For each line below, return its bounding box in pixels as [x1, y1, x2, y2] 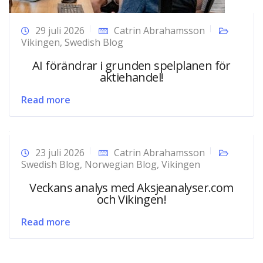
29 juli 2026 [35, 23, 85, 37]
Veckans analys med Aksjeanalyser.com [29, 179, 234, 195]
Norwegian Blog [85, 157, 157, 171]
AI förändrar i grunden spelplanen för [32, 57, 231, 73]
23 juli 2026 [35, 146, 85, 159]
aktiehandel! [99, 69, 164, 85]
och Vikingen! [96, 191, 167, 207]
